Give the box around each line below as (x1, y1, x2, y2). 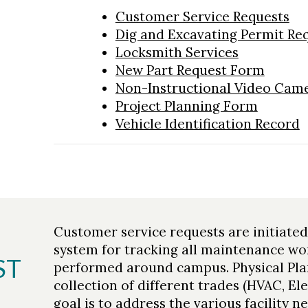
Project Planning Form (115, 98, 258, 114)
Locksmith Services (115, 44, 239, 60)
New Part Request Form (115, 62, 265, 78)
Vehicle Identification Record (115, 115, 300, 132)
